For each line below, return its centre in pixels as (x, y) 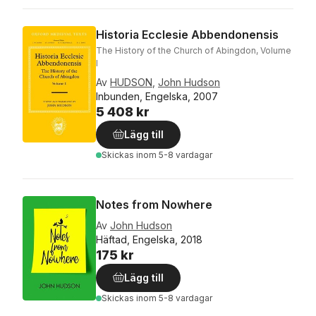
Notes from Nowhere (154, 205)
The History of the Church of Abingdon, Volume (194, 50)
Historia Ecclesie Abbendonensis (187, 35)
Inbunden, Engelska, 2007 (157, 96)
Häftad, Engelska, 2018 (149, 239)
